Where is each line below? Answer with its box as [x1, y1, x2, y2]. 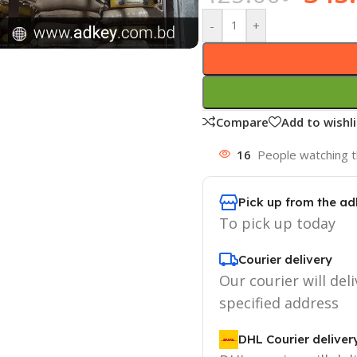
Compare [215, 113, 269, 130]
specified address [218, 292, 339, 312]
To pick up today [218, 213, 335, 233]
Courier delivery [237, 251, 332, 267]
